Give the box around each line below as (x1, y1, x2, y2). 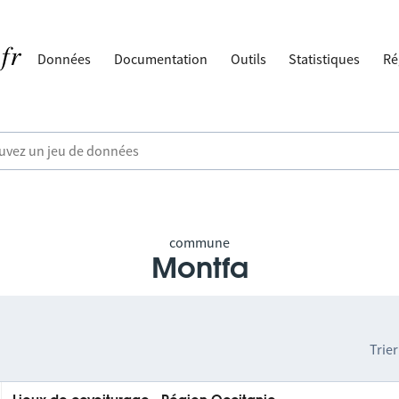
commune (169, 233, 230, 251)
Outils (230, 50, 266, 68)
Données (37, 50, 92, 68)
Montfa (151, 255, 248, 283)
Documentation (114, 50, 208, 68)
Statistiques (289, 50, 361, 68)
